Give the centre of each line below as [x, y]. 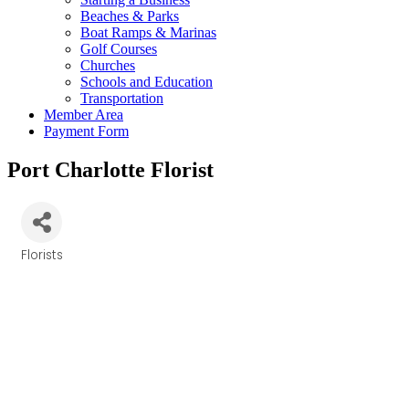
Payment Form [86, 131]
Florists [42, 255]
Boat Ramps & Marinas [148, 32]
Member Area [84, 115]
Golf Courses [119, 49]
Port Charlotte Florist [110, 169]
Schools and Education [147, 82]
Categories [58, 266]
